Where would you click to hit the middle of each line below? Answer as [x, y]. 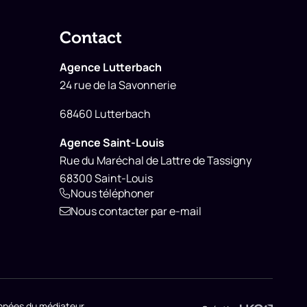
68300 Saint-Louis [106, 179]
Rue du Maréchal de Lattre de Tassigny [156, 161]
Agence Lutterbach [111, 67]
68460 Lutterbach [105, 114]
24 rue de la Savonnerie [118, 85]
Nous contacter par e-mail [136, 211]
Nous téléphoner [112, 194]
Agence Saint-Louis [112, 143]
